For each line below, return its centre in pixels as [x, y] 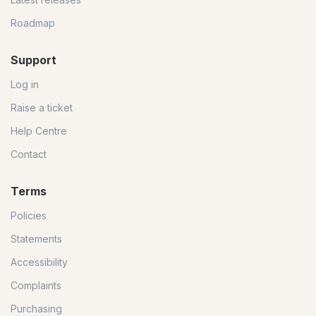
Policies [29, 216]
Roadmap [33, 23]
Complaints [36, 286]
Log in [25, 85]
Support [34, 60]
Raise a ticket [42, 108]
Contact [29, 154]
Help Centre [39, 131]
